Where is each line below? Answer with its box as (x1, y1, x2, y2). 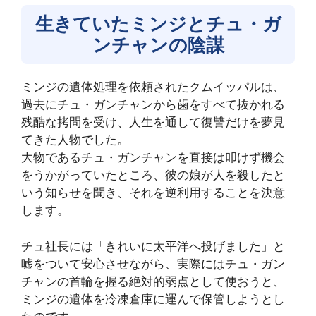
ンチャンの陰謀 (92, 34, 224, 56)
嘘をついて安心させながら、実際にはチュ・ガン (21, 256, 285, 271)
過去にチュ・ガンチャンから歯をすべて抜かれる (21, 97, 285, 112)
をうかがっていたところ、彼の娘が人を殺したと (21, 168, 285, 183)
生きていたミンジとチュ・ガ (35, 13, 281, 35)
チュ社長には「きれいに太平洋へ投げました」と (21, 238, 285, 253)
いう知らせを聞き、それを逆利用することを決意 (21, 186, 285, 200)
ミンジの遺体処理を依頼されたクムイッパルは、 (21, 80, 285, 95)
